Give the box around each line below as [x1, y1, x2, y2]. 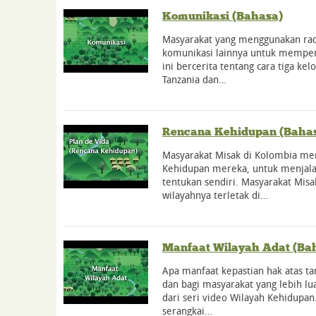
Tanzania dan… [162, 73, 226, 87]
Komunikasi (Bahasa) [162, 9, 283, 23]
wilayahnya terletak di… [162, 188, 268, 202]
